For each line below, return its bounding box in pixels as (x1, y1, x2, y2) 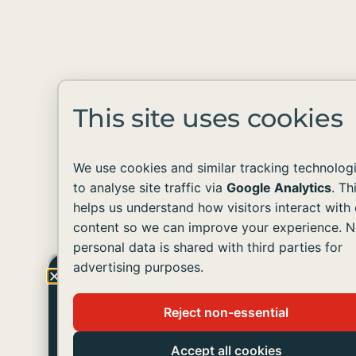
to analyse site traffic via (72, 180, 226, 195)
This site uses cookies (72, 103, 343, 133)
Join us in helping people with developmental (64, 306, 337, 322)
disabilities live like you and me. (64, 319, 255, 335)
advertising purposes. (72, 259, 203, 275)
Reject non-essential (164, 304, 288, 320)
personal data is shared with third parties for (72, 239, 342, 255)
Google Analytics (226, 180, 331, 195)
